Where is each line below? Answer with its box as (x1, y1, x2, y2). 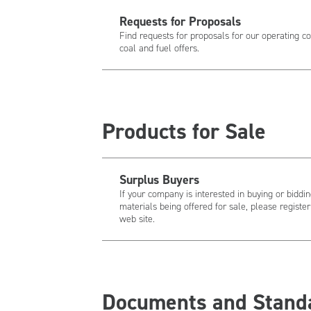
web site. (119, 212, 155, 226)
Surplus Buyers (119, 171, 199, 188)
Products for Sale (102, 117, 266, 146)
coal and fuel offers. (119, 42, 199, 55)
